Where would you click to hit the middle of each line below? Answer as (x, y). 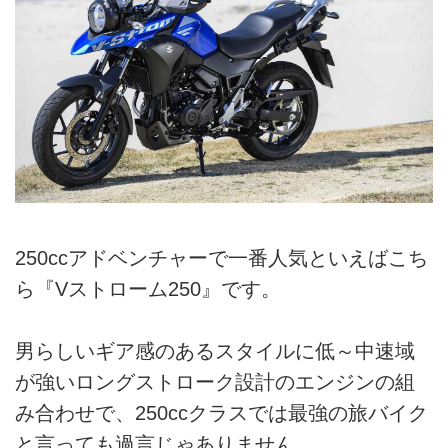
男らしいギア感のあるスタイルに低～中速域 (215, 350)
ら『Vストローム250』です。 (148, 288)
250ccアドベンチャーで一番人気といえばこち (221, 257)
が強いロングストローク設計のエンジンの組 (215, 381)
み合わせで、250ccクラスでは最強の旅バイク (221, 412)
